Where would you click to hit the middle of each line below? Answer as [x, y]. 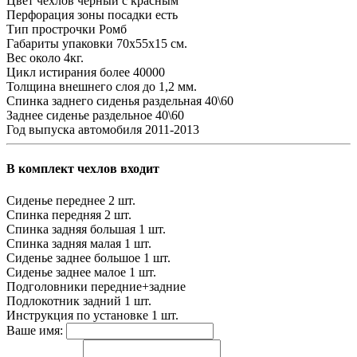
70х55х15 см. [152, 44]
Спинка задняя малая [64, 243]
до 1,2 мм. [170, 87]
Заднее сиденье [48, 116]
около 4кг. [57, 58]
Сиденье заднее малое [66, 272]
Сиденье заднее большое [73, 257]
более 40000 [132, 73]
